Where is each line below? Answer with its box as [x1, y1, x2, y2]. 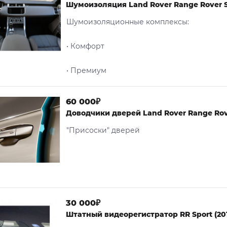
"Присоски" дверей [66, 126, 140, 135]
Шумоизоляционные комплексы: [66, 17, 189, 26]
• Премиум [66, 66, 106, 75]
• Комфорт [66, 42, 104, 51]
